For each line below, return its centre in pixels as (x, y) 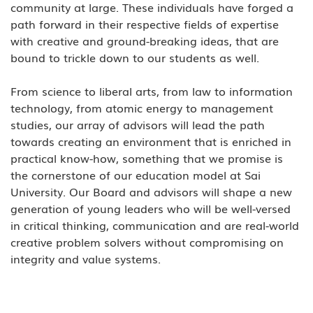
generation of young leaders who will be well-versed (152, 208)
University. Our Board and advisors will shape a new (153, 191)
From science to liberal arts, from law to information (153, 91)
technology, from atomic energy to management (144, 108)
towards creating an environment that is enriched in (153, 141)
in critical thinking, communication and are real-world (156, 225)
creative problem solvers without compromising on (149, 242)
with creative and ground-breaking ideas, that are (146, 41)
